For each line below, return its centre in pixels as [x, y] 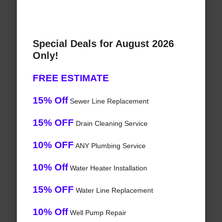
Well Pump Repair [97, 213]
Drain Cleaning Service [111, 124]
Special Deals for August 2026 [103, 44]
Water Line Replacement [113, 191]
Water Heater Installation [107, 168]
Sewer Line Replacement [108, 101]
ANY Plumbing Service [110, 146]
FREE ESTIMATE [71, 78]
